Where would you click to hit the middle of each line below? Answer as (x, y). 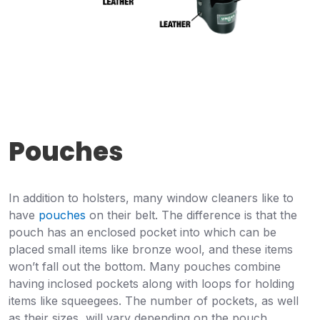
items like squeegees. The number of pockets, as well (154, 300)
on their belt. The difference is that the (191, 215)
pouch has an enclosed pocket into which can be (142, 232)
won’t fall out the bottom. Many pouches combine (145, 266)
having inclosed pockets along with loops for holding (151, 283)
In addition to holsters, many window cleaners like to (151, 197)
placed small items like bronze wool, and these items (151, 249)
